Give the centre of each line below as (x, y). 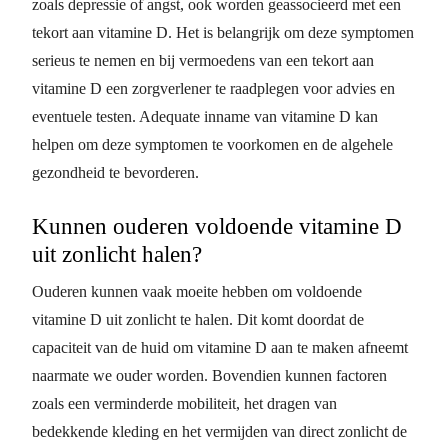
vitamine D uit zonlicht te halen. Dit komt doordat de (198, 319)
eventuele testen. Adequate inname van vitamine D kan (205, 116)
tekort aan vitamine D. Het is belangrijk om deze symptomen (223, 32)
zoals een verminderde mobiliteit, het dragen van (184, 403)
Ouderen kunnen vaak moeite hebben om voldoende (197, 291)
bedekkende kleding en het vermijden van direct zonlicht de (219, 431)
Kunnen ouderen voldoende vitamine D (217, 226)
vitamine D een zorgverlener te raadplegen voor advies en (213, 88)
